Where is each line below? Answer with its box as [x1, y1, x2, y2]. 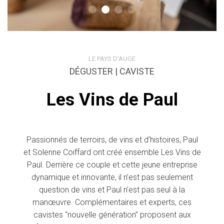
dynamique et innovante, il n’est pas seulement [31, 172, 193, 182]
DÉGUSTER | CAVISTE [69, 66, 154, 76]
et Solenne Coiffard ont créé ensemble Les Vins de [23, 147, 201, 157]
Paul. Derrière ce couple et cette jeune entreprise [26, 160, 197, 169]
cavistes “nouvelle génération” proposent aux [33, 210, 191, 219]
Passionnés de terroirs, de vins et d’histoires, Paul [26, 135, 198, 144]
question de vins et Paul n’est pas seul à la [39, 185, 185, 194]
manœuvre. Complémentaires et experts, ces [32, 197, 191, 207]
